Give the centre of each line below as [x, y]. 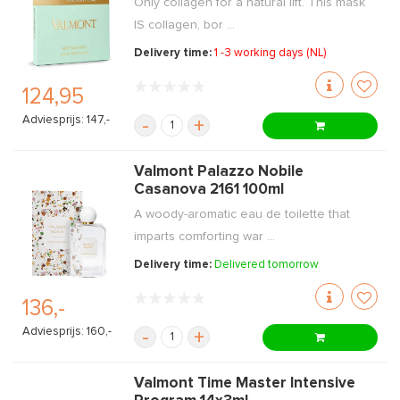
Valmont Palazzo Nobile [219, 172]
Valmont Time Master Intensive [245, 383]
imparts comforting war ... [205, 237]
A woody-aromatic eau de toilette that [242, 214]
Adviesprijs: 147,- [66, 121]
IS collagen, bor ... [185, 25]
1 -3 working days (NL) [271, 53]
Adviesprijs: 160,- [67, 332]
